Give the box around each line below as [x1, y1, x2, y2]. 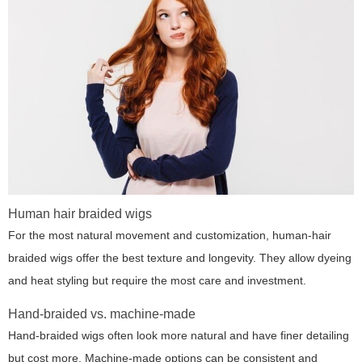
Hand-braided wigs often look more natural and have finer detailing [8, 328, 349, 342]
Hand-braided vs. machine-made [8, 306, 196, 321]
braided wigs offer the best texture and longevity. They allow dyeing [8, 250, 351, 264]
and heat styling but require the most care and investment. [8, 273, 306, 287]
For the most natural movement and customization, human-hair [8, 228, 331, 242]
